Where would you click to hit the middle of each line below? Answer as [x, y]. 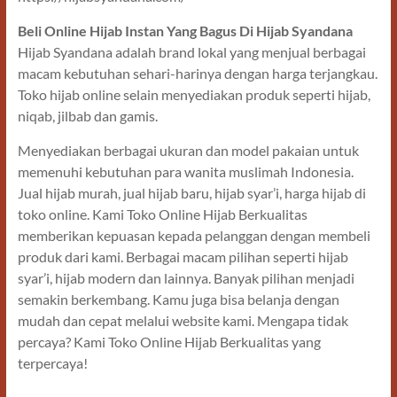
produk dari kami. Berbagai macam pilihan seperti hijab [183, 257]
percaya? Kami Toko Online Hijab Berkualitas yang [169, 342]
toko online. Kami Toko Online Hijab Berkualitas [162, 214]
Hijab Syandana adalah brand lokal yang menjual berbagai [191, 52]
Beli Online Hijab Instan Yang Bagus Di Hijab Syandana [185, 31]
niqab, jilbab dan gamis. [89, 116]
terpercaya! [52, 363]
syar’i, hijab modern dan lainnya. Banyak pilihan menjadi [186, 278]
